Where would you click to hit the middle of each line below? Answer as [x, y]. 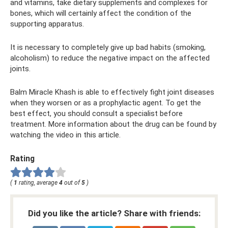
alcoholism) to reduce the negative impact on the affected [110, 58]
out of [72, 183]
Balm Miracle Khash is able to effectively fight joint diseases [112, 92]
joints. [20, 69]
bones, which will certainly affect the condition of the [101, 13]
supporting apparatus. [47, 24]
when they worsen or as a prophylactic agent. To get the [106, 103]
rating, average [38, 183]
